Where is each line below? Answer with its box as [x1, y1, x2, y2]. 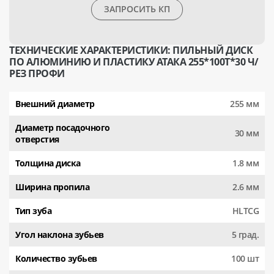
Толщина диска [15, 157, 81, 169]
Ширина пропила [15, 180, 89, 193]
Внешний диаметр [15, 97, 95, 109]
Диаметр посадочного [15, 121, 110, 133]
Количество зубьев [15, 252, 97, 264]
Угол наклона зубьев [15, 228, 104, 240]
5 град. [231, 228, 259, 240]
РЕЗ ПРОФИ [9, 66, 65, 80]
